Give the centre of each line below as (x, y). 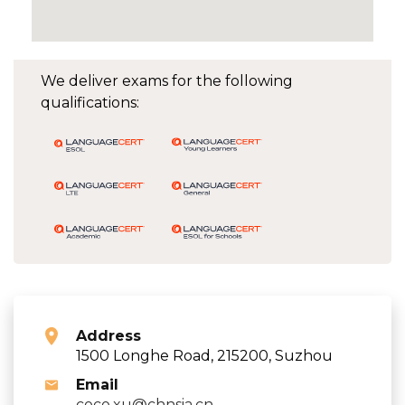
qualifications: (90, 102)
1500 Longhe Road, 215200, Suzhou (204, 355)
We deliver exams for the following (167, 80)
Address (108, 335)
